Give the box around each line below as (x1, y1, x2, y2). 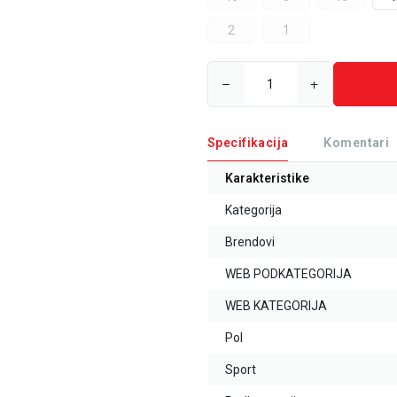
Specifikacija (207, 136, 289, 151)
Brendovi (225, 235, 275, 250)
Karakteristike (225, 171, 309, 186)
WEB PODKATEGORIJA (225, 267, 352, 282)
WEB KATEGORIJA (225, 299, 327, 314)
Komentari (323, 136, 390, 151)
